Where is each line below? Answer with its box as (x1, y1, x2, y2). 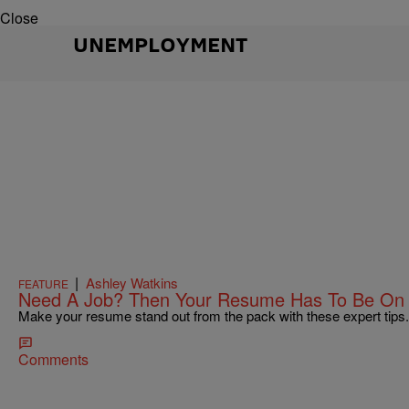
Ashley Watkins (86, 273, 178, 293)
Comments (18, 349, 89, 371)
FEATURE (18, 276, 68, 292)
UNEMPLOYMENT (73, 30, 247, 58)
